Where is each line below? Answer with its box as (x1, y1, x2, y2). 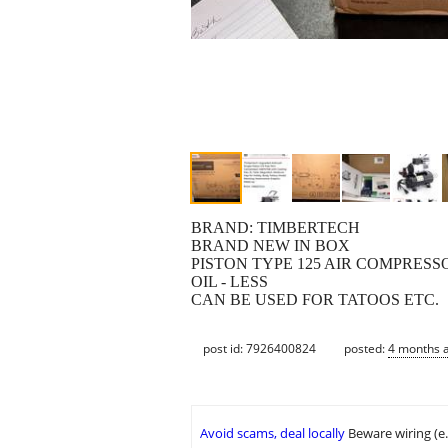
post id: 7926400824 (203, 339, 316, 357)
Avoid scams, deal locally (200, 424, 345, 443)
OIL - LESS (191, 273, 268, 291)
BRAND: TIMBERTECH (191, 219, 360, 237)
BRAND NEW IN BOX (191, 237, 350, 255)
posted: (344, 339, 388, 357)
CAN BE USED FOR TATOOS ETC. (191, 291, 439, 309)
